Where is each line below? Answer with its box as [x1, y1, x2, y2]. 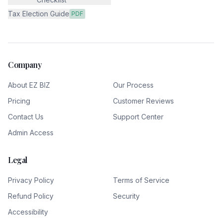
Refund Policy [8, 192, 54, 200]
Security [113, 192, 140, 200]
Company [8, 59, 42, 70]
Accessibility [8, 208, 48, 216]
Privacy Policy [8, 176, 54, 184]
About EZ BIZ [8, 81, 50, 89]
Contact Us [8, 112, 44, 121]
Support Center [113, 112, 164, 121]
